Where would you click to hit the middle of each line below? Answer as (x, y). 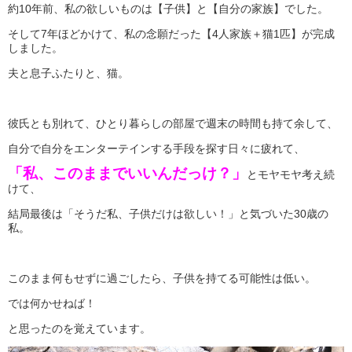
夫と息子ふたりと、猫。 (68, 73)
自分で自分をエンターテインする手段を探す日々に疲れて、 (156, 148)
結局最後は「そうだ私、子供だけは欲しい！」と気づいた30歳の (168, 213)
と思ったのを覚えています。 (79, 328)
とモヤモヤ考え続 (291, 174)
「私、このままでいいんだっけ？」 (127, 173)
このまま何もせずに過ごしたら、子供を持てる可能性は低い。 (162, 278)
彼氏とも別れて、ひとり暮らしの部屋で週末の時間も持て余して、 (173, 123)
